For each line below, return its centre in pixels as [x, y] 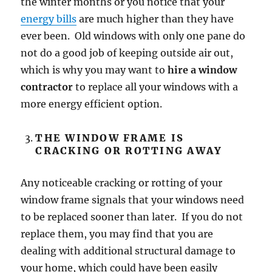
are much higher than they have [155, 19]
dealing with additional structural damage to [128, 251]
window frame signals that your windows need [133, 200]
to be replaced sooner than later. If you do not [132, 217]
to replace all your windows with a [156, 87]
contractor [47, 87]
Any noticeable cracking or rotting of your [122, 183]
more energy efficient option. [92, 104]
